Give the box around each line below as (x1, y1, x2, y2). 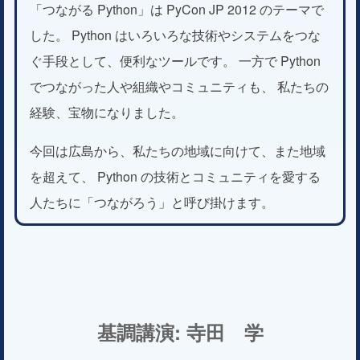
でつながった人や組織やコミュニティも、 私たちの (30, 76, 329, 96)
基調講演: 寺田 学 (96, 317, 264, 346)
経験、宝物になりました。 (30, 102, 184, 121)
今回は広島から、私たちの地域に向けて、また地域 (30, 141, 325, 160)
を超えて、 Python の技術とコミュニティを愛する (30, 166, 321, 186)
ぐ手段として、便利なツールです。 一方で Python (30, 51, 321, 70)
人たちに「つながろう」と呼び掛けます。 (30, 192, 274, 211)
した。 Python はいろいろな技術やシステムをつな (30, 25, 321, 44)
